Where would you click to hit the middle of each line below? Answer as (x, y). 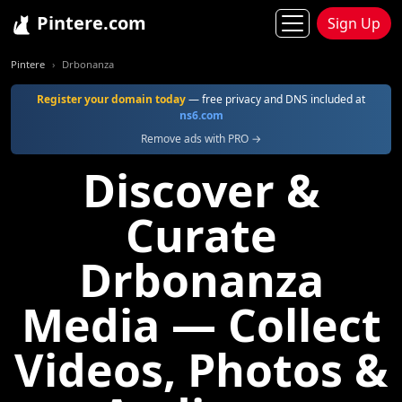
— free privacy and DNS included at (275, 99)
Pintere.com (89, 23)
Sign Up (354, 23)
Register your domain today (111, 99)
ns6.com (201, 115)
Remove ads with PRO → (201, 139)
